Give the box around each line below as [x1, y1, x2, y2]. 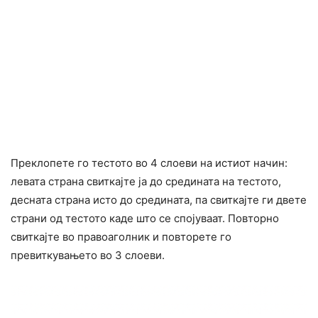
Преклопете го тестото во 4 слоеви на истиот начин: [11, 156, 287, 170]
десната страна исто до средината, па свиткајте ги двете [11, 193, 307, 207]
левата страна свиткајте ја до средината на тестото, [11, 175, 281, 189]
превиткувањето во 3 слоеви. [11, 248, 165, 263]
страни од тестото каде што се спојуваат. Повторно [11, 212, 279, 226]
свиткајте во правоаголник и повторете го [11, 230, 231, 244]
